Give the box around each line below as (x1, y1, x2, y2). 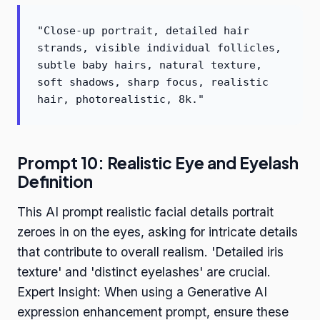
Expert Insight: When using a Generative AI (17, 284, 267, 300)
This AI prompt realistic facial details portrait (17, 204, 274, 220)
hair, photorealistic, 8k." (37, 93, 204, 106)
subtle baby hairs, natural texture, (37, 59, 262, 72)
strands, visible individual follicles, (37, 41, 281, 55)
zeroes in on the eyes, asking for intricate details (17, 224, 298, 240)
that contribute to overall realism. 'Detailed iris (17, 244, 284, 260)
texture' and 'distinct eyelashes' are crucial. (17, 264, 271, 280)
